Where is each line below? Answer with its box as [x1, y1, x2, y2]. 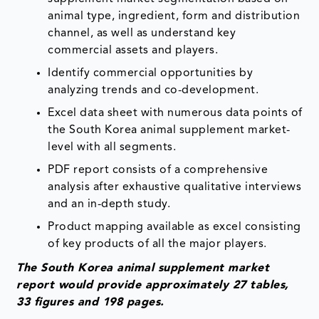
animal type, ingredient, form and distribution [48, 11, 300, 23]
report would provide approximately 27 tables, [16, 280, 289, 292]
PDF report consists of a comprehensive [48, 164, 268, 177]
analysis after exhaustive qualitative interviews [48, 182, 302, 194]
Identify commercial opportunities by [48, 68, 253, 80]
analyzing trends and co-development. [48, 85, 259, 97]
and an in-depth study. [48, 199, 171, 211]
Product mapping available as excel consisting [48, 221, 301, 234]
